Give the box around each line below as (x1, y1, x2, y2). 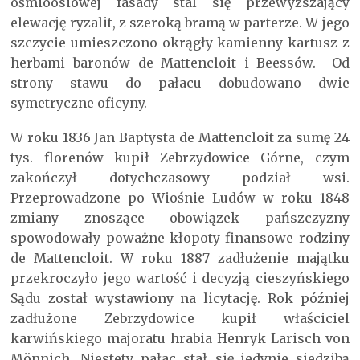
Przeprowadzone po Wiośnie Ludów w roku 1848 (10, 190, 350, 207)
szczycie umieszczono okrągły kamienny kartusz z (10, 35, 350, 51)
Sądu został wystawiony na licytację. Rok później (10, 290, 350, 307)
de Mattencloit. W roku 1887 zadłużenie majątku (10, 250, 350, 267)
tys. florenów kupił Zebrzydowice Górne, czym (10, 149, 350, 166)
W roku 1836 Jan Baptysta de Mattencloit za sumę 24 (10, 129, 350, 146)
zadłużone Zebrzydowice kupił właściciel (10, 310, 350, 327)
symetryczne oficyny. (10, 95, 148, 112)
